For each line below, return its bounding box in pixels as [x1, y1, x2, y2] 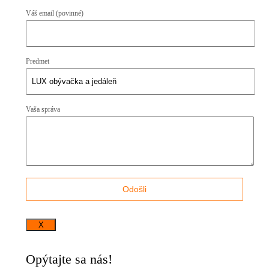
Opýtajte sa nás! [26, 251, 112, 267]
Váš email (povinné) [26, 8, 83, 17]
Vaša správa [26, 104, 60, 113]
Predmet [26, 56, 49, 65]
